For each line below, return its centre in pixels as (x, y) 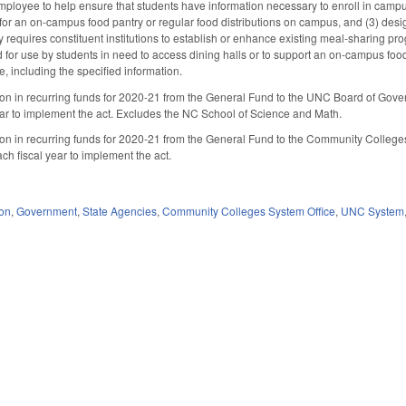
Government (47, 210)
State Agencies (120, 210)
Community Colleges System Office (249, 210)
